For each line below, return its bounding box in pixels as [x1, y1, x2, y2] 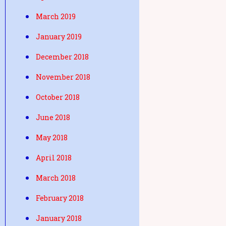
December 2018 [36, 52, 89, 62]
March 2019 [36, 12, 76, 21]
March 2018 [36, 173, 76, 183]
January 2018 [36, 213, 82, 223]
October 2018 [36, 92, 80, 102]
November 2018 [36, 72, 90, 82]
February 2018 [36, 193, 84, 203]
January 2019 [36, 32, 82, 41]
